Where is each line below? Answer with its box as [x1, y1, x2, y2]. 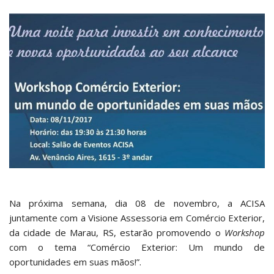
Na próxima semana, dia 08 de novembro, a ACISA [9, 197, 265, 210]
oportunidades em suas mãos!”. [9, 256, 141, 268]
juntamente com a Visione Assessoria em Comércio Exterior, [9, 212, 265, 224]
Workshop [224, 226, 265, 239]
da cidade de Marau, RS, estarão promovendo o [9, 226, 224, 239]
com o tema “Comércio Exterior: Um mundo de [9, 241, 265, 254]
